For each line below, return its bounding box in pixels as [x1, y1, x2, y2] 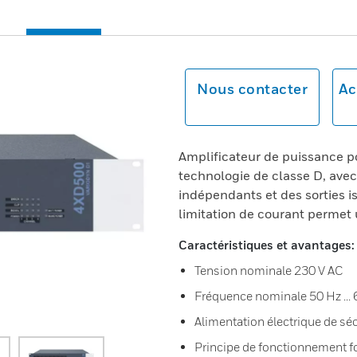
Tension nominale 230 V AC [194, 263, 343, 277]
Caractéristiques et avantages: [178, 237, 355, 252]
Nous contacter [197, 80, 308, 97]
